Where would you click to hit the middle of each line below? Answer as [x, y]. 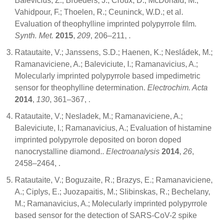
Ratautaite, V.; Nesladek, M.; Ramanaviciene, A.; [99, 116]
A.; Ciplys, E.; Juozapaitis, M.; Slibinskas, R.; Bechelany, [112, 192]
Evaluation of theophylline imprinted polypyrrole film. [106, 24]
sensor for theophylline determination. [81, 87]
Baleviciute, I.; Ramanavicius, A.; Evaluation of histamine [113, 128]
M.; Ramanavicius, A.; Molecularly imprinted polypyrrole [111, 203]
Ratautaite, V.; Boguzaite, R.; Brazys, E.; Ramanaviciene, [114, 180]
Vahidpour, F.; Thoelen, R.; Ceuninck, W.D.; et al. [99, 12]
